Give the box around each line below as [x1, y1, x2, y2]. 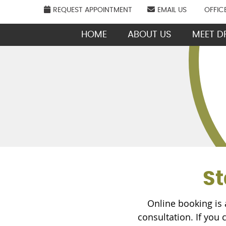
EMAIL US [157, 7, 187, 14]
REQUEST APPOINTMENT [53, 7, 132, 14]
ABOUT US [128, 30, 172, 39]
